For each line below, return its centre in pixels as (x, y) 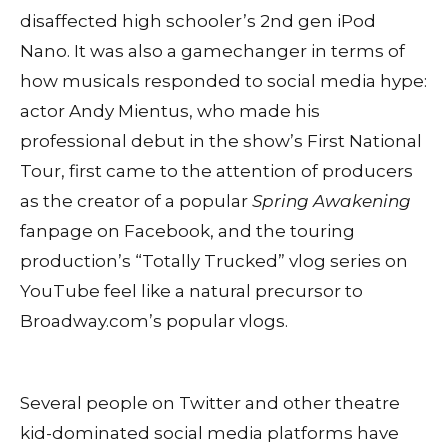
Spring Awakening (331, 200)
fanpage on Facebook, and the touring (187, 230)
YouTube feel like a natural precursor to (191, 290)
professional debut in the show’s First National (221, 140)
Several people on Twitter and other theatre (210, 402)
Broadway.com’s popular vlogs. (154, 320)
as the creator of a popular (136, 200)
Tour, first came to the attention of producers (216, 170)
